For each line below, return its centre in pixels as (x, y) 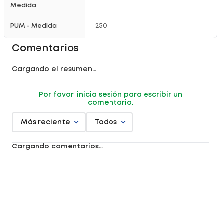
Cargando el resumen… (54, 69)
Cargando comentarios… (57, 147)
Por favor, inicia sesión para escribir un (110, 95)
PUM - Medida (34, 26)
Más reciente (45, 122)
